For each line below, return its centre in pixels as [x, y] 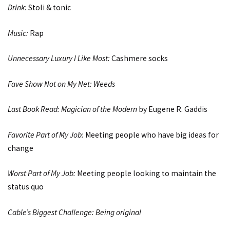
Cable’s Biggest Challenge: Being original [74, 212]
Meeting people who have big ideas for [151, 135]
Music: [18, 33]
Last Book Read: [34, 109]
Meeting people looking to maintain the [146, 174]
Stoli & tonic [49, 8]
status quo [26, 187]
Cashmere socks [139, 59]
